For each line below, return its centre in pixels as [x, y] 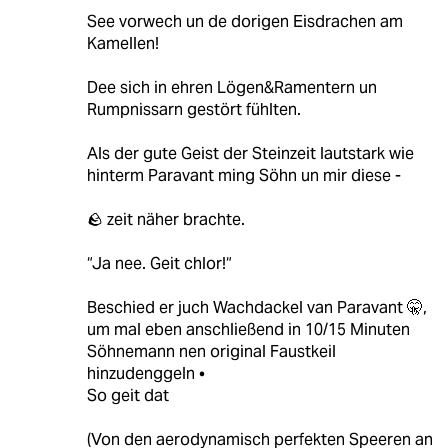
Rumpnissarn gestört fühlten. [193, 109]
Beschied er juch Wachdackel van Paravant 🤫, [256, 307]
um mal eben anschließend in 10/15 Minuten [248, 329]
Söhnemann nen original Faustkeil [211, 351]
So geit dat [127, 395]
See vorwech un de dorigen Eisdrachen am [244, 21]
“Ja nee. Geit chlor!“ [159, 263]
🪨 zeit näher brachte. [165, 219]
